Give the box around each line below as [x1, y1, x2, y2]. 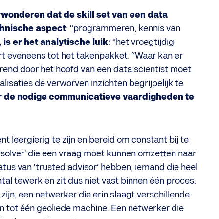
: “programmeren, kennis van [66, 23, 180, 34]
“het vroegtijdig [110, 37, 174, 47]
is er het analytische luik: [3, 37, 110, 47]
